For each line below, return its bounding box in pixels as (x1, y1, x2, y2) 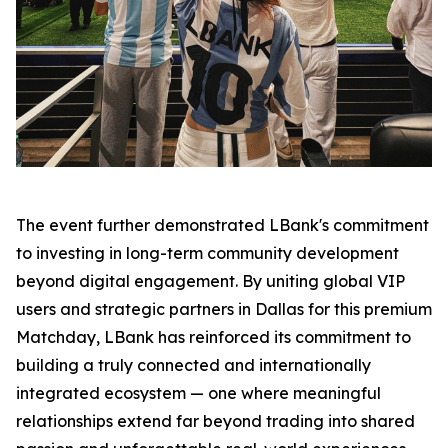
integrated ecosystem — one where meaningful (16, 383, 381, 404)
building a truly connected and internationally (16, 355, 371, 376)
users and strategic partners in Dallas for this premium (16, 299, 432, 320)
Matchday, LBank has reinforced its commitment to (16, 327, 411, 348)
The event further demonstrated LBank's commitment (16, 215, 429, 236)
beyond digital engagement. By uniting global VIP (16, 271, 405, 292)
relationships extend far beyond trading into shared (16, 411, 415, 432)
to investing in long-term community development (16, 243, 399, 264)
